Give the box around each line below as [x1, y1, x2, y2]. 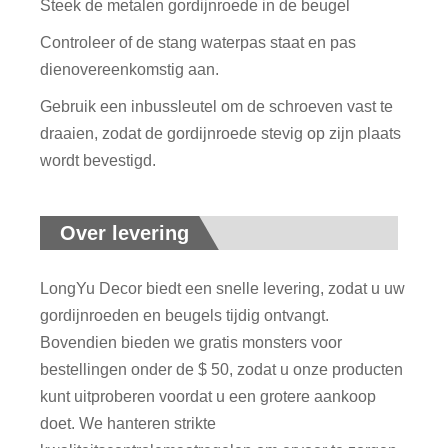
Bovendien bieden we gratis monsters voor [40, 333, 343, 351]
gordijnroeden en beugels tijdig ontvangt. [40, 306, 330, 324]
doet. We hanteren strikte [40, 414, 217, 432]
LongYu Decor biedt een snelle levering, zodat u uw [40, 279, 406, 297]
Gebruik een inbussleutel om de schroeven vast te [40, 97, 394, 115]
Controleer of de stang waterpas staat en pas [40, 33, 357, 51]
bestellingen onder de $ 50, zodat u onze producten [40, 360, 404, 378]
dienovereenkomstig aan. [40, 60, 220, 78]
